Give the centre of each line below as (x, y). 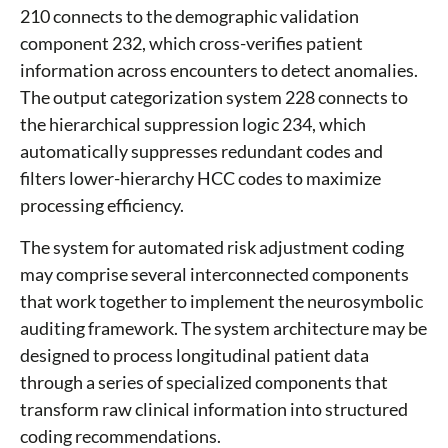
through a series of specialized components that (204, 382)
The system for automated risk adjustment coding (212, 247)
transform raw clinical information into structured (214, 409)
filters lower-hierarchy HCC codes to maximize (200, 178)
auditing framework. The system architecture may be (223, 328)
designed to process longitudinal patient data (194, 355)
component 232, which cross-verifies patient (191, 43)
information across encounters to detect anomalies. (219, 70)
